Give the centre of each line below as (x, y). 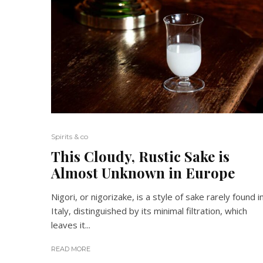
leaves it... (71, 225)
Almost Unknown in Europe (143, 173)
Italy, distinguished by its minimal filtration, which (149, 211)
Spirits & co (70, 136)
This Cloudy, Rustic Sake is (140, 156)
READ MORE (71, 249)
